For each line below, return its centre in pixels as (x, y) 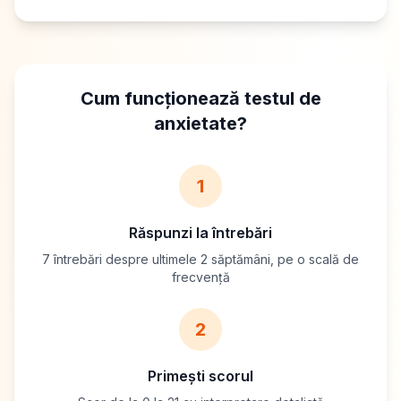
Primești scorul (200, 376)
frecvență (200, 277)
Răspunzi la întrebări (200, 233)
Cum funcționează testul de (200, 98)
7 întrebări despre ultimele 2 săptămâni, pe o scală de (200, 259)
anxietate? (200, 124)
